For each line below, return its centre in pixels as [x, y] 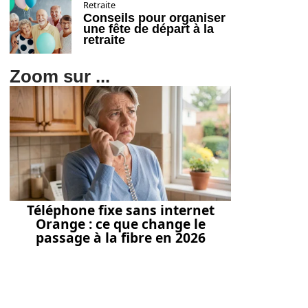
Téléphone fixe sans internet [120, 210]
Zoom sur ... [60, 76]
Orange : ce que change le [120, 224]
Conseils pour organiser [154, 18]
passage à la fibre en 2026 [120, 238]
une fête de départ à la [148, 29]
